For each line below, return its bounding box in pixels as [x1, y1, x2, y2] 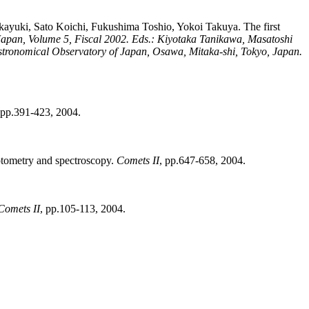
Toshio [142, 21, 172, 33]
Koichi [56, 21, 86, 33]
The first [243, 21, 280, 33]
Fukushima [91, 21, 139, 33]
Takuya [206, 21, 238, 33]
